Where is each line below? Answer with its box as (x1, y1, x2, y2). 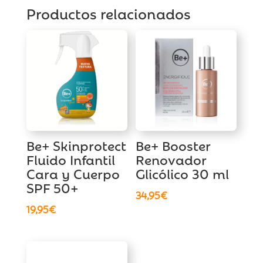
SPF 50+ (26, 178, 78, 197)
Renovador (136, 150, 207, 169)
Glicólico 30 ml (136, 164, 230, 183)
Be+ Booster (136, 136, 211, 155)
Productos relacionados (26, 3, 191, 23)
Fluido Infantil (26, 150, 115, 169)
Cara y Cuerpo (26, 164, 120, 183)
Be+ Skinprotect (26, 136, 126, 155)
